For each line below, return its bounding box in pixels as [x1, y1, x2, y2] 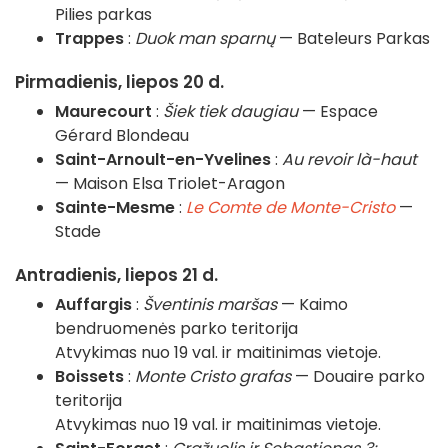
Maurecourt [55, 100, 152, 124]
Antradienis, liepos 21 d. [15, 263, 218, 288]
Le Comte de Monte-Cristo [186, 196, 395, 220]
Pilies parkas [55, 3, 152, 27]
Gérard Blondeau [55, 124, 189, 148]
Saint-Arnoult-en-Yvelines [55, 148, 271, 172]
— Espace [298, 100, 378, 124]
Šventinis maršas [143, 293, 277, 317]
